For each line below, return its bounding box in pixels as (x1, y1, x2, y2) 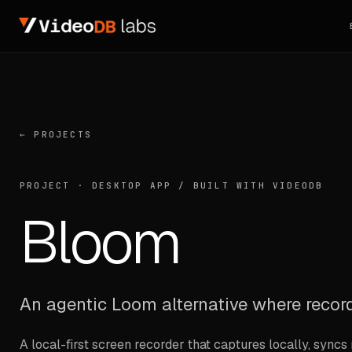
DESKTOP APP (92, 180, 172, 191)
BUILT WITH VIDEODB (192, 180, 324, 191)
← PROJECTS (20, 129, 92, 140)
